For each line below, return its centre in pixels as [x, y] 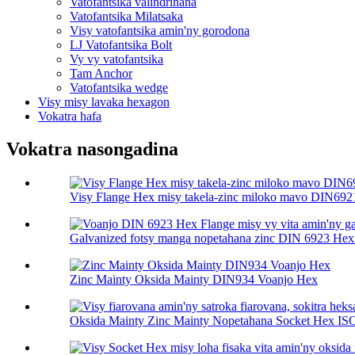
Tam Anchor [101, 73]
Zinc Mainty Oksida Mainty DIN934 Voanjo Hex [194, 280]
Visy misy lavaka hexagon [104, 101]
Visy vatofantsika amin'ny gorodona [160, 30]
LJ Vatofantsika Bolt [121, 44]
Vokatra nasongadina [92, 149]
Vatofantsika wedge [119, 87]
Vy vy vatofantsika [116, 59]
